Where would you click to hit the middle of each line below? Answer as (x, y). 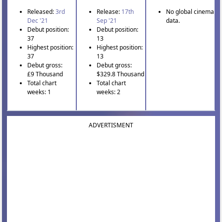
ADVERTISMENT (111, 125)
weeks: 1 (39, 92)
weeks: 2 (109, 92)
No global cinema (190, 11)
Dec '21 (38, 20)
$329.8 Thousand (121, 74)
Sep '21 (107, 20)
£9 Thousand (45, 74)
